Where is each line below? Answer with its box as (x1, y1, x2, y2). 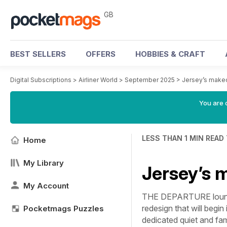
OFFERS (86, 49, 116, 59)
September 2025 (125, 76, 175, 84)
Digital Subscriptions (10, 76, 71, 84)
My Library (23, 158, 64, 168)
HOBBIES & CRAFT (135, 49, 205, 59)
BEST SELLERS (10, 49, 66, 59)
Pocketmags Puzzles (23, 204, 104, 213)
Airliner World (79, 76, 118, 84)
